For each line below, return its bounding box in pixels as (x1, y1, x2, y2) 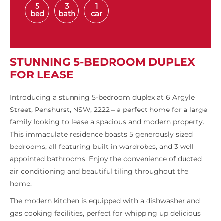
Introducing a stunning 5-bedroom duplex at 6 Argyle (10, 93, 195, 102)
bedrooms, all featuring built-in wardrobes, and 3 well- (10, 142, 196, 151)
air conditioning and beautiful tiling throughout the (10, 167, 188, 176)
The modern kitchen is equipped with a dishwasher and (10, 196, 200, 206)
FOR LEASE (10, 68, 74, 82)
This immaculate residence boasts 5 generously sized (10, 130, 193, 139)
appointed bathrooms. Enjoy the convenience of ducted (10, 154, 202, 164)
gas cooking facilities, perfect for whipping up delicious (10, 209, 201, 218)
